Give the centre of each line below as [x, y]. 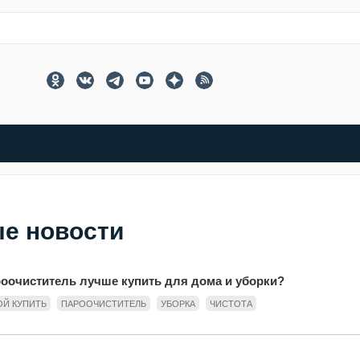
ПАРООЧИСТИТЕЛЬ [103, 304]
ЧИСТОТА [231, 304]
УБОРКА [178, 304]
